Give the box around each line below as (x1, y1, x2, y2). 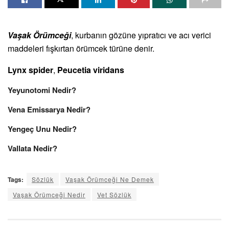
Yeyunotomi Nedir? (8, 84, 76, 96)
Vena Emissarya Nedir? (8, 103, 90, 115)
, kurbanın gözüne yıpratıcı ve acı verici (71, 29, 211, 41)
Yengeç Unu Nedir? (8, 123, 77, 134)
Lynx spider (8, 63, 53, 76)
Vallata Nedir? (8, 142, 57, 154)
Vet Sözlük (97, 190, 131, 199)
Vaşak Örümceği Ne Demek (65, 174, 154, 184)
